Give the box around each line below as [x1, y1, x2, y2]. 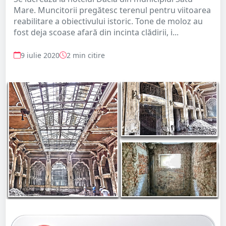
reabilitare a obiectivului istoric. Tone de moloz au [14, 15, 203, 27]
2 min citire [67, 50, 105, 60]
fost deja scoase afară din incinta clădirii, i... [14, 26, 179, 38]
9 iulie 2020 [21, 50, 60, 60]
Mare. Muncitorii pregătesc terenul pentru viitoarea [14, 4, 211, 16]
